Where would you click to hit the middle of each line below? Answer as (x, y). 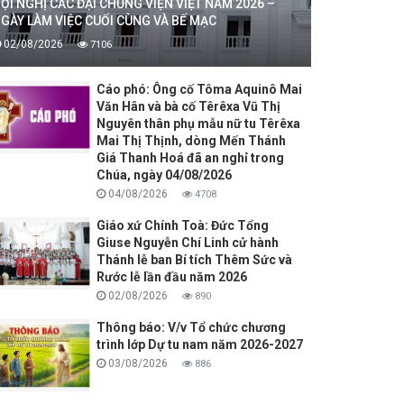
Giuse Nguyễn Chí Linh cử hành (187, 243)
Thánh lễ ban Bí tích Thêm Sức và (194, 260)
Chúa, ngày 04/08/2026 (164, 175)
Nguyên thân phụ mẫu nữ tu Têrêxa (198, 124)
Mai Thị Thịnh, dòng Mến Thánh (191, 141)
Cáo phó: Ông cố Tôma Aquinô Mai (199, 90)
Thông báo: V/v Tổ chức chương (191, 328)
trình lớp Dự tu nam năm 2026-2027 (199, 345)
